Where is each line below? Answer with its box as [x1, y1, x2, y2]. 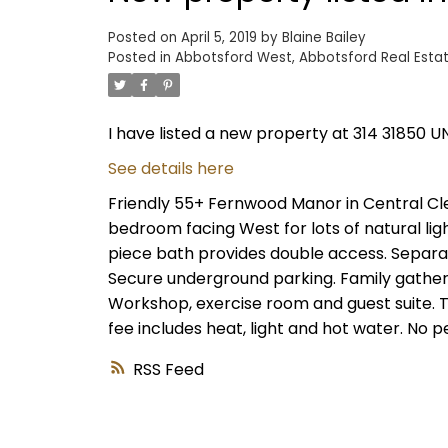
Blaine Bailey [281, 28, 366, 48]
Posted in [107, 48, 171, 68]
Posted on [107, 28, 181, 48]
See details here [107, 157, 234, 181]
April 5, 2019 [180, 28, 257, 48]
